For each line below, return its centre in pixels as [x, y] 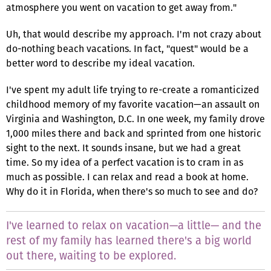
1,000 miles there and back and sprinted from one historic [134, 133]
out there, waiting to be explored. [91, 255]
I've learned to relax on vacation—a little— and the [134, 225]
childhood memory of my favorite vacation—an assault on [133, 104]
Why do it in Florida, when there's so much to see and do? [132, 191]
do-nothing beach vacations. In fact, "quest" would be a [127, 48]
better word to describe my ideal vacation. [100, 63]
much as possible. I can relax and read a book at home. [127, 177]
